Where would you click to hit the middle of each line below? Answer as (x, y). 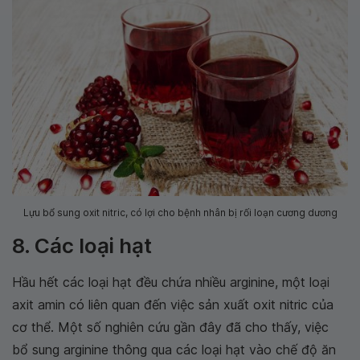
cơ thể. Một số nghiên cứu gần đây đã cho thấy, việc (170, 327)
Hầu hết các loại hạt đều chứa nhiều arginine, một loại (171, 282)
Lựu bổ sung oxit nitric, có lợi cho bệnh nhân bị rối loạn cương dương (180, 213)
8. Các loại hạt (82, 246)
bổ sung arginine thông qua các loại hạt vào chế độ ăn (174, 350)
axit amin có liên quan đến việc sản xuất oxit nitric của (173, 305)
